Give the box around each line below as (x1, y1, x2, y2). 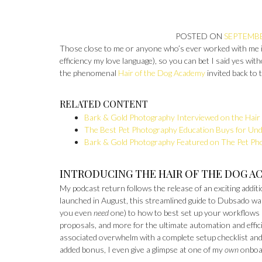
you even (60, 208, 94, 218)
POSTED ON (175, 31, 225, 41)
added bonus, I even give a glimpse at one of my (60, 244, 225, 254)
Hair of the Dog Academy (118, 68, 205, 78)
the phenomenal (60, 68, 118, 78)
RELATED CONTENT (60, 98, 148, 110)
